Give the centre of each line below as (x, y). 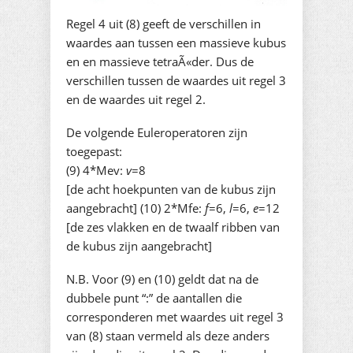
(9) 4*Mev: (96, 171)
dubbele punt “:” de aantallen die (154, 298)
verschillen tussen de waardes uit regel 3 (176, 81)
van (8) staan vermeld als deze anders (168, 336)
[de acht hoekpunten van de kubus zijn (171, 190)
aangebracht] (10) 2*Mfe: (136, 208)
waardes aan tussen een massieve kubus (176, 43)
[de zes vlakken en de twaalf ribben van (173, 227)
